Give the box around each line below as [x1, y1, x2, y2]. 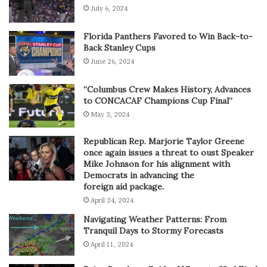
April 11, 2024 [91, 240, 133, 249]
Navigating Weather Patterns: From [83, 213, 226, 225]
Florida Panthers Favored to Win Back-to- [83, 30, 253, 42]
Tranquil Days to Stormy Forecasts [83, 225, 223, 236]
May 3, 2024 [91, 110, 129, 119]
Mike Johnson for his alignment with [83, 158, 230, 169]
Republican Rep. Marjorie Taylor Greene [83, 135, 244, 147]
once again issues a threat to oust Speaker [83, 147, 254, 158]
